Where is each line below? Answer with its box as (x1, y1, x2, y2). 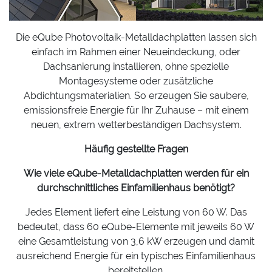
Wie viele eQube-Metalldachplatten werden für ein (23, 168, 249, 180)
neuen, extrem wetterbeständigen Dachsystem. (30, 119, 242, 131)
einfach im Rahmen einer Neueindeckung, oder (32, 46, 240, 58)
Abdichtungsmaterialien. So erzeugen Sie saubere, (23, 90, 249, 102)
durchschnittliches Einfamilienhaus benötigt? (37, 182, 235, 194)
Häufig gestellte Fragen (84, 143, 188, 155)
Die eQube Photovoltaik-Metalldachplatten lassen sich (15, 32, 257, 44)
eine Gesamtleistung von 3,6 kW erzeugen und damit (18, 236, 254, 248)
